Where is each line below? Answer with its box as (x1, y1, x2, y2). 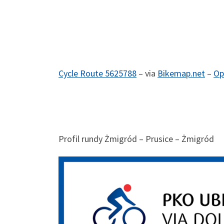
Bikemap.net (157, 67, 205, 79)
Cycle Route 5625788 (58, 67, 136, 79)
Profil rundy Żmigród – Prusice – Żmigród (58, 132, 216, 144)
